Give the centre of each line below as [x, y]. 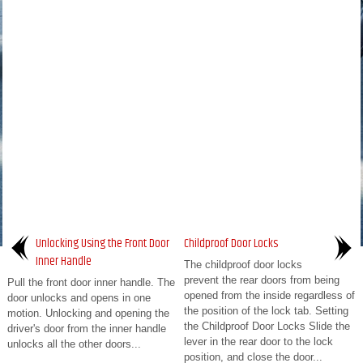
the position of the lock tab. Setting [266, 310]
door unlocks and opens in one [79, 297]
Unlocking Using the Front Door [102, 243]
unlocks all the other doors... [74, 344]
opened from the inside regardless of [269, 295]
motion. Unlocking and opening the [88, 313]
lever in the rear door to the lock [258, 341]
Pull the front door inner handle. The [91, 282]
